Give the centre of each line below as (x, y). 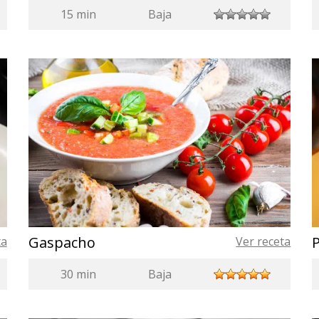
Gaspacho (62, 242)
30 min (78, 274)
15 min (78, 14)
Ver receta (263, 241)
